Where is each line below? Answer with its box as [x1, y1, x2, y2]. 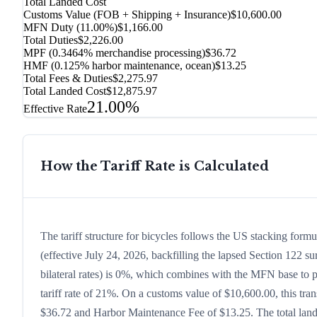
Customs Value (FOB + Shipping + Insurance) [23, 8, 231, 21]
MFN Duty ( [23, 21, 80, 34]
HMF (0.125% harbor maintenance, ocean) [23, 59, 215, 72]
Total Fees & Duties [23, 72, 113, 85]
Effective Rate [23, 103, 87, 115]
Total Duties [23, 34, 78, 47]
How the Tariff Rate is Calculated [40, 158, 269, 175]
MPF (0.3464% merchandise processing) [23, 47, 205, 59]
